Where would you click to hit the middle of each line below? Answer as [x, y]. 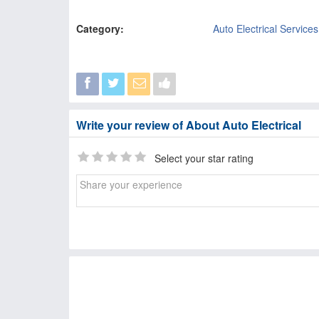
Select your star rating [204, 158]
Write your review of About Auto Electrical [189, 125]
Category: [100, 28]
